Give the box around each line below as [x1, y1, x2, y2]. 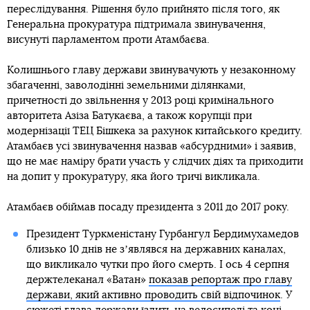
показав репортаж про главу [148, 274, 292, 285]
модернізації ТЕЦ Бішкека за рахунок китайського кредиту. [7, 125, 302, 136]
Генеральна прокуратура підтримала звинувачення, [7, 19, 266, 30]
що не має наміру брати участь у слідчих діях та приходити [7, 156, 303, 167]
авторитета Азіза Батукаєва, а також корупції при [7, 110, 252, 121]
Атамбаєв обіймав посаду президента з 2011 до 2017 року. [7, 201, 289, 212]
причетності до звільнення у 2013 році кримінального [7, 95, 274, 106]
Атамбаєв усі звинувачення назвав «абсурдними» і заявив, [7, 140, 296, 152]
